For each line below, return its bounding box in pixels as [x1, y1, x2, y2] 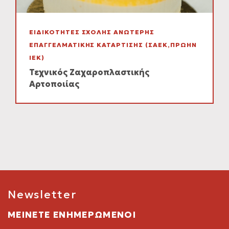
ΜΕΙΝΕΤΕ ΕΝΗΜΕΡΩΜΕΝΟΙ [8, 209, 136, 220]
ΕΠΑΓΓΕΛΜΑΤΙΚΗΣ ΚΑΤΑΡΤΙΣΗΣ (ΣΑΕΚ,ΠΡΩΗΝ [29, 41, 197, 49]
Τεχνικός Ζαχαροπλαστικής [29, 67, 149, 77]
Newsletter [8, 188, 77, 201]
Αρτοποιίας [29, 79, 79, 89]
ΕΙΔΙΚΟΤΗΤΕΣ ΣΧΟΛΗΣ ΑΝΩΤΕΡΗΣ [29, 28, 154, 36]
